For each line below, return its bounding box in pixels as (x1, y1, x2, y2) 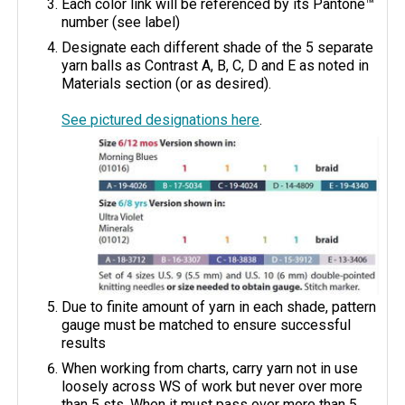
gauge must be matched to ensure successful (61, 316, 352, 334)
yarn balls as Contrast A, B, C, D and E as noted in (61, 57, 370, 75)
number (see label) (61, 14, 181, 32)
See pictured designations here (61, 111, 260, 129)
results (61, 334, 107, 352)
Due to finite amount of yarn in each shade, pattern (61, 297, 377, 316)
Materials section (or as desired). (61, 75, 272, 93)
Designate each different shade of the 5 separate (61, 39, 374, 57)
